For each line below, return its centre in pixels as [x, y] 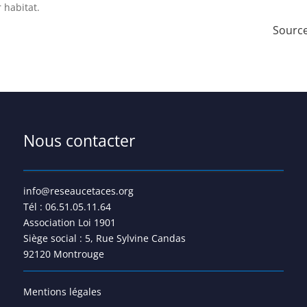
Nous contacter [79, 140]
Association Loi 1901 [69, 222]
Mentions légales [62, 291]
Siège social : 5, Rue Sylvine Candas [104, 238]
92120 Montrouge [63, 254]
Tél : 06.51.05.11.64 [67, 206]
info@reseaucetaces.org [78, 191]
